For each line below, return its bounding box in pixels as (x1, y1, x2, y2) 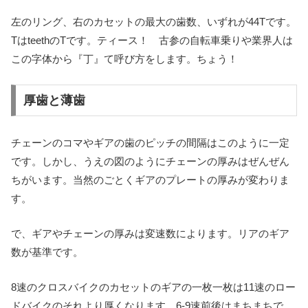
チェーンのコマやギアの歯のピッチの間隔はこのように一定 (11, 137, 289, 149)
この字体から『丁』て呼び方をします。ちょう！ (11, 52, 238, 65)
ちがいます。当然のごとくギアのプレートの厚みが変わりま (11, 174, 289, 186)
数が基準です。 (11, 246, 83, 258)
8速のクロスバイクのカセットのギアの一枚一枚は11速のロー (11, 281, 296, 294)
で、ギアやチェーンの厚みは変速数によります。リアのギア (11, 228, 289, 240)
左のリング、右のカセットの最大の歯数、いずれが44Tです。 (11, 15, 296, 27)
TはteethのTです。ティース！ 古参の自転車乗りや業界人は (11, 34, 293, 46)
